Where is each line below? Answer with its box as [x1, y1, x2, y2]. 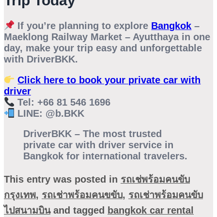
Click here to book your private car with [17, 74, 201, 85]
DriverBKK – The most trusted [23, 128, 162, 139]
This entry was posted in [4, 174, 121, 185]
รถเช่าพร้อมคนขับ [128, 189, 203, 201]
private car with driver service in [23, 139, 173, 151]
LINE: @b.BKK [15, 108, 85, 119]
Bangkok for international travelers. [23, 151, 187, 162]
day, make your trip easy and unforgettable [4, 43, 202, 54]
